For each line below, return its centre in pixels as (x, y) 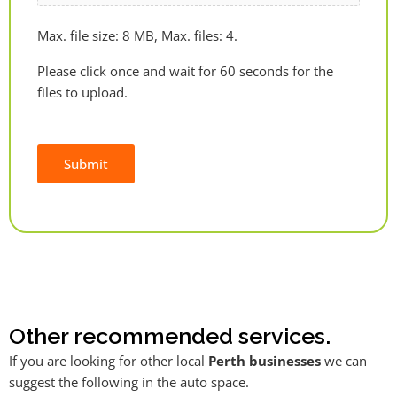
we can (344, 361)
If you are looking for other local (109, 361)
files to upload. (82, 92)
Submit (86, 164)
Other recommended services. (170, 336)
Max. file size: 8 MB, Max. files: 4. (137, 35)
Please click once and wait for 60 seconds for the (185, 70)
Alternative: (72, 216)
